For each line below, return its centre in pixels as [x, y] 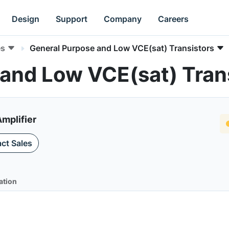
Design [26, 19]
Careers [174, 19]
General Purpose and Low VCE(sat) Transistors [122, 48]
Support [72, 19]
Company [123, 19]
